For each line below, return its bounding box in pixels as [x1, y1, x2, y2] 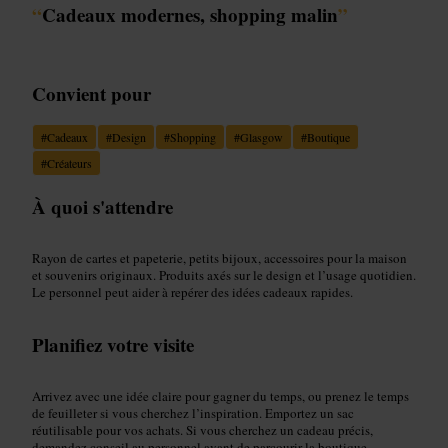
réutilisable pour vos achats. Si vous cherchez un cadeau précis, [32, 420, 373, 439]
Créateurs [47, 154, 92, 171]
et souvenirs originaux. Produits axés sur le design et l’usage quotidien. [32, 265, 416, 284]
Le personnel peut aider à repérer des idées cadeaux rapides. [32, 282, 353, 301]
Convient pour [32, 79, 151, 107]
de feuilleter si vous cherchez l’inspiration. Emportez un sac [32, 403, 354, 422]
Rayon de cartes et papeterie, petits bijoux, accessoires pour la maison [32, 248, 407, 267]
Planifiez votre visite [32, 330, 194, 358]
